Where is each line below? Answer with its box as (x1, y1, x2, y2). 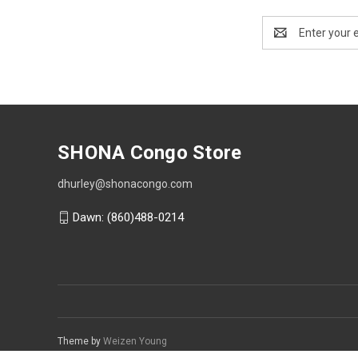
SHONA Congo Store (58, 141, 242, 164)
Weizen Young (103, 335, 167, 347)
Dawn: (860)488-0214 (73, 209, 184, 225)
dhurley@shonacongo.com (58, 177, 193, 190)
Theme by (58, 335, 103, 347)
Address (262, 34, 304, 47)
